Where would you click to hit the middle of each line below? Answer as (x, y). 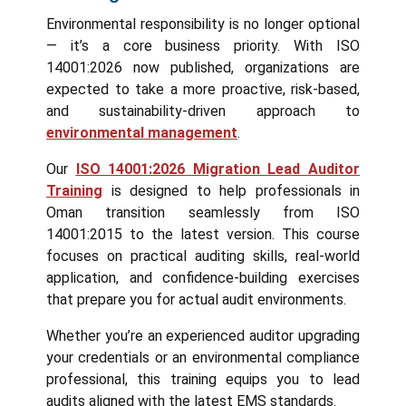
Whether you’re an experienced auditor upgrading (203, 335)
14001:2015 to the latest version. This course (203, 234)
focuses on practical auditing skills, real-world (203, 256)
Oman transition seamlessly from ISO (203, 212)
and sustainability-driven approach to (203, 111)
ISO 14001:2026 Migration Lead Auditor (218, 169)
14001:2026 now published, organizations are (203, 67)
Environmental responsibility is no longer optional (203, 24)
